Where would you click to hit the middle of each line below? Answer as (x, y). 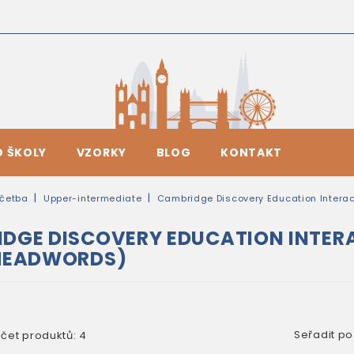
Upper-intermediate (92, 198)
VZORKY (101, 153)
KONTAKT (252, 153)
